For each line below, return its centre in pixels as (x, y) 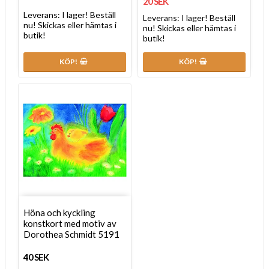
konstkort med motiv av (70, 223)
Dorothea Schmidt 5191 (71, 234)
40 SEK (36, 257)
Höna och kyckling (59, 212)
